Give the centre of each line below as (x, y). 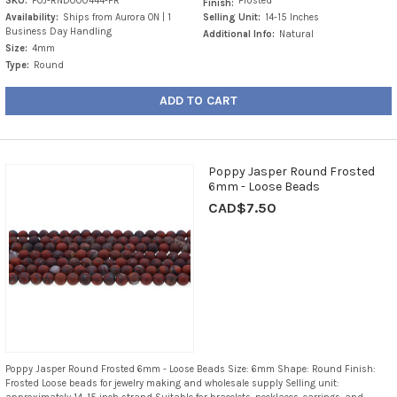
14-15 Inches (292, 18)
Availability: (31, 18)
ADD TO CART (198, 101)
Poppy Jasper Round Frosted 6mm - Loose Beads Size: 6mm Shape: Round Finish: (190, 370)
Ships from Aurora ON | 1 (117, 18)
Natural (297, 35)
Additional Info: (239, 35)
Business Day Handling (58, 32)
